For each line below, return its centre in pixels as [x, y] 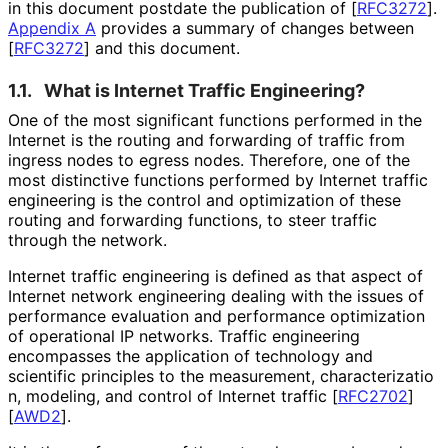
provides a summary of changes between [255, 27]
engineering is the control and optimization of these [204, 199]
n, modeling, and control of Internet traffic [170, 395]
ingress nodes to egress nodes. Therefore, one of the [209, 159]
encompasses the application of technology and [190, 355]
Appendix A [52, 27]
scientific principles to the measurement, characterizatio [221, 375]
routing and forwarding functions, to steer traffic [192, 219]
